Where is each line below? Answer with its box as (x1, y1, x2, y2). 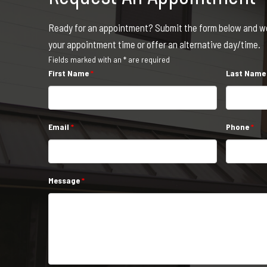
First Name (48, 68, 91, 79)
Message (48, 175, 82, 186)
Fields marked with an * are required (48, 54, 170, 65)
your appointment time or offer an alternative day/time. (48, 38, 260, 51)
